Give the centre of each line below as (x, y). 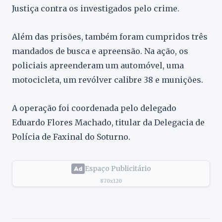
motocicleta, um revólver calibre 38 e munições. (108, 80)
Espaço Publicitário (118, 168)
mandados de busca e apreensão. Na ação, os (100, 51)
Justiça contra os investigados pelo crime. (96, 8)
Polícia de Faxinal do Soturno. (71, 137)
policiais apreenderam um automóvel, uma (98, 65)
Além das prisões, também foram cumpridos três (110, 37)
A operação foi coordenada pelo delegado (94, 108)
